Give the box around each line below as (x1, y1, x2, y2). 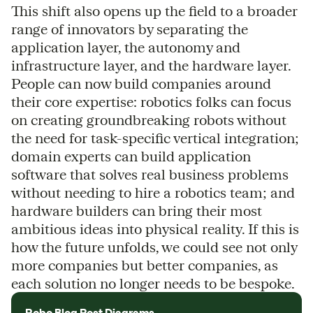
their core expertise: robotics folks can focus (11, 93, 291, 110)
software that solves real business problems (11, 166, 289, 182)
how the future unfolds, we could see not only (11, 238, 297, 255)
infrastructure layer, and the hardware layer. (11, 57, 291, 73)
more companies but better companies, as (11, 256, 278, 273)
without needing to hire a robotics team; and (11, 184, 295, 201)
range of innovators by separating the (11, 20, 248, 37)
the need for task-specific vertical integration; (11, 129, 299, 146)
